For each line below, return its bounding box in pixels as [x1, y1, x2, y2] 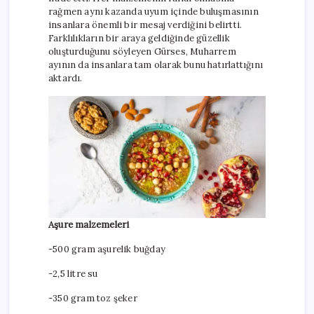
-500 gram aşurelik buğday [48, 243, 165, 256]
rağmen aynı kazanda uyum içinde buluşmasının [48, 6, 259, 18]
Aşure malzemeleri [48, 219, 130, 231]
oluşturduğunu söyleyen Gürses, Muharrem [48, 46, 236, 58]
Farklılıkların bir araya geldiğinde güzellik [48, 32, 230, 45]
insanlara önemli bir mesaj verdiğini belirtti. [48, 19, 243, 32]
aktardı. [48, 72, 83, 85]
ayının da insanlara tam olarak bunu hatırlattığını [48, 59, 263, 71]
